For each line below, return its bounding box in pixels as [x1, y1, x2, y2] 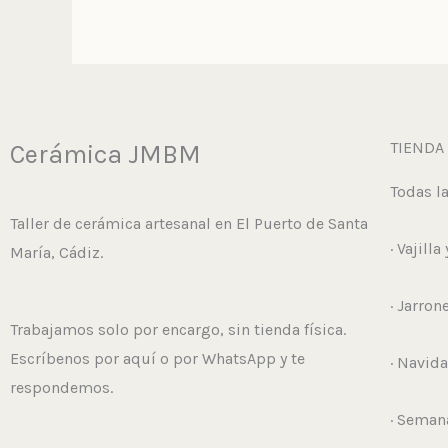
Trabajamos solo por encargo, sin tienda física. [10, 319, 346, 339]
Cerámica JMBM [10, 138, 201, 170]
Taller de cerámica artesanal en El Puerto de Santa [10, 213, 368, 233]
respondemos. [10, 377, 113, 397]
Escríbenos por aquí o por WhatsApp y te [10, 348, 305, 368]
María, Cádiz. [10, 242, 103, 262]
